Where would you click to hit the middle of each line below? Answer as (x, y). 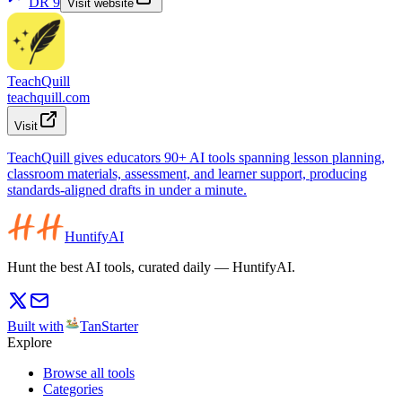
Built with (35, 326)
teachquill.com (48, 97)
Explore (30, 342)
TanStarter (109, 326)
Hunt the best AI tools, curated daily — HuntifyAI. (151, 267)
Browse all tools (89, 372)
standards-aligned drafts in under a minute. (127, 189)
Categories (73, 389)
